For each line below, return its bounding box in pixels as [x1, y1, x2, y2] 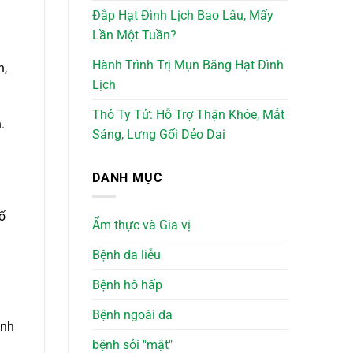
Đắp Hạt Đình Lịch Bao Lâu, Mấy [92, 7, 273, 23]
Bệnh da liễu [92, 247, 161, 263]
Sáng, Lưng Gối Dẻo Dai [92, 126, 225, 142]
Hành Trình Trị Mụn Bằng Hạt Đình [92, 57, 284, 72]
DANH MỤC [92, 169, 162, 185]
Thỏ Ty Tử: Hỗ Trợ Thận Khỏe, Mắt [92, 106, 284, 122]
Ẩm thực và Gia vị [92, 217, 191, 233]
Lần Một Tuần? [92, 27, 176, 43]
